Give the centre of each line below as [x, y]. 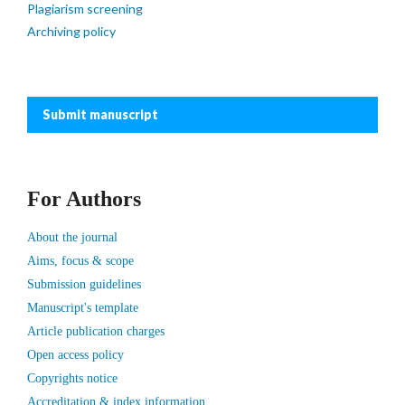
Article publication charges [96, 331]
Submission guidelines [84, 284]
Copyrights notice [72, 378]
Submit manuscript [95, 114]
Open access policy [75, 355]
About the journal [72, 237]
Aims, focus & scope [80, 261]
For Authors [84, 199]
